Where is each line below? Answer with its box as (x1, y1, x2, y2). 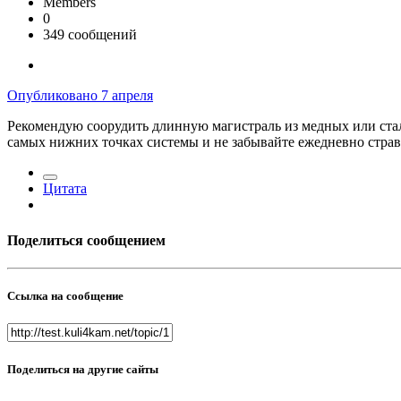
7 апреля (101, 88, 153, 104)
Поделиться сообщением (7, 232, 166, 248)
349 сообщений (43, 27, 137, 43)
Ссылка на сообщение (7, 289, 124, 303)
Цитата (43, 181, 87, 197)
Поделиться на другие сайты (7, 362, 158, 376)
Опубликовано (7, 88, 101, 104)
